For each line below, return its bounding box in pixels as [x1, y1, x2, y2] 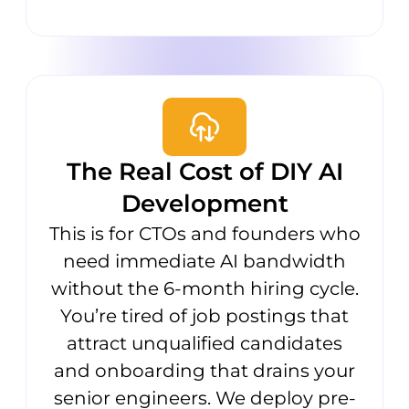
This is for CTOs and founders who [48, 223, 361, 246]
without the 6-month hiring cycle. [50, 278, 359, 300]
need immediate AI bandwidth [63, 250, 346, 273]
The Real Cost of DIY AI [66, 157, 343, 187]
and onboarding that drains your [54, 360, 355, 383]
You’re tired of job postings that [60, 305, 349, 328]
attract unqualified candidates [67, 332, 342, 355]
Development [121, 189, 288, 219]
